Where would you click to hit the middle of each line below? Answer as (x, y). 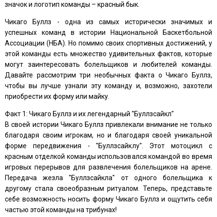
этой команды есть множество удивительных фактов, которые (108, 54)
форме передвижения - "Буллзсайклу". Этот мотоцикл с (108, 146)
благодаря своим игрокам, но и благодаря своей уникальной (108, 135)
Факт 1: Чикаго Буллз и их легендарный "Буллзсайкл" (89, 114)
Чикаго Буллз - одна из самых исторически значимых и (108, 22)
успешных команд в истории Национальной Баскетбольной (108, 32)
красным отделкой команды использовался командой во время (108, 156)
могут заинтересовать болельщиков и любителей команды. (108, 64)
